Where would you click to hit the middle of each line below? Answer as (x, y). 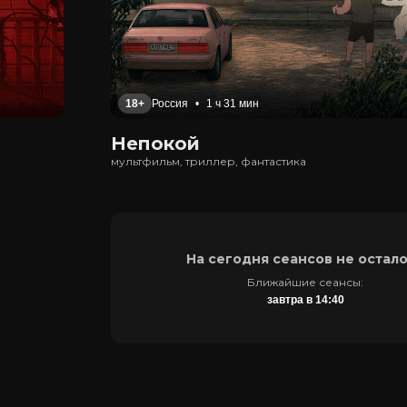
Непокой (155, 144)
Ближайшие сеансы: (305, 282)
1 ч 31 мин (233, 104)
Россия (170, 104)
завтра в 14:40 (305, 299)
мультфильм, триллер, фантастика (208, 161)
